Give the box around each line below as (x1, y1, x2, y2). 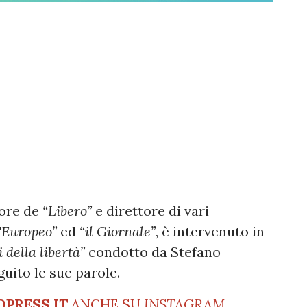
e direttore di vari (92, 201, 209, 219)
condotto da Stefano (88, 243, 221, 260)
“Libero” (42, 201, 92, 219)
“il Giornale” (79, 222, 156, 240)
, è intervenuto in (156, 222, 265, 240)
